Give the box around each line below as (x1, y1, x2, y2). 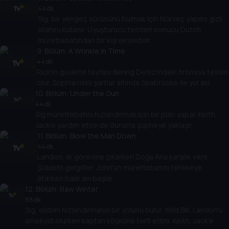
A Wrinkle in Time (68, 46, 126, 56)
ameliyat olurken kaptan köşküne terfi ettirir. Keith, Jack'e (25, 216, 214, 226)
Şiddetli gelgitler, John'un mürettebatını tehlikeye (37, 163, 202, 173)
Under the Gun (70, 88, 120, 99)
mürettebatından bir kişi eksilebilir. (38, 35, 151, 45)
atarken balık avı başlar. (37, 173, 114, 184)
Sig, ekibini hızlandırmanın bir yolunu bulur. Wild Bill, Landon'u (25, 205, 223, 215)
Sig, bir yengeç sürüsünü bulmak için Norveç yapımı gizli (38, 14, 222, 24)
